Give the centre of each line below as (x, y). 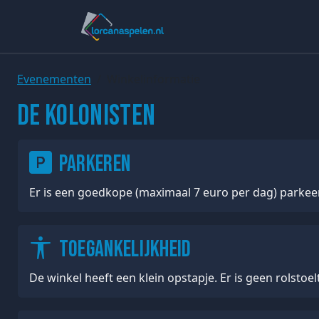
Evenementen (54, 79)
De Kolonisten (87, 116)
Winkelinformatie (153, 79)
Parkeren (93, 164)
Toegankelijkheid (123, 250)
